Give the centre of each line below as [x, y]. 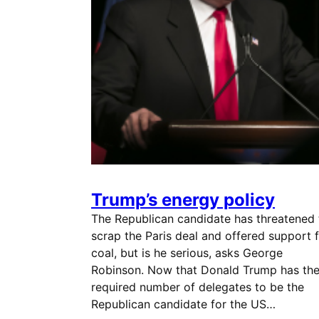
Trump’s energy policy [183, 200]
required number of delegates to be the [198, 287]
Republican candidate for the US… [183, 304]
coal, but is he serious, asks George [187, 253]
